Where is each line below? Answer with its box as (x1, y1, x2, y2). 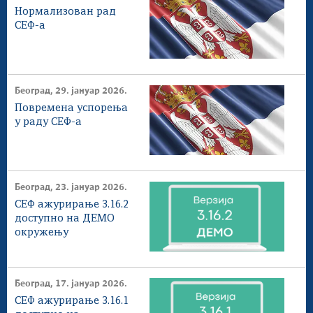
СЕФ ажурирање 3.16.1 (15, 296, 129, 306)
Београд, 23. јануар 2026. (15, 183, 127, 192)
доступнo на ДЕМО (15, 214, 115, 224)
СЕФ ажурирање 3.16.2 (15, 200, 129, 210)
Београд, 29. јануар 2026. (15, 87, 127, 96)
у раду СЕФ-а (15, 117, 82, 127)
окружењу (15, 228, 68, 238)
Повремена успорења (15, 103, 128, 113)
